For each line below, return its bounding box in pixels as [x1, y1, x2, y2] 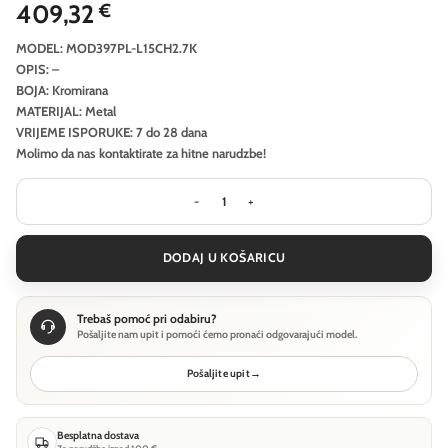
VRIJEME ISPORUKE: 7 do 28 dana [16, 123, 207, 140]
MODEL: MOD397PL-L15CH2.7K [16, 39, 197, 56]
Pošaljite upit [186, 366, 250, 380]
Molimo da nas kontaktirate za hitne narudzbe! [16, 144, 266, 161]
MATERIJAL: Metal [16, 102, 116, 119]
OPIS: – [16, 60, 59, 77]
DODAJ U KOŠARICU [162, 250, 286, 266]
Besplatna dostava [57, 428, 139, 442]
